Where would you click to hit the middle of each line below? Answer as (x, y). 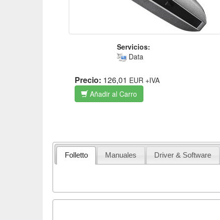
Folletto (76, 155)
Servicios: (133, 47)
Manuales (121, 155)
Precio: (88, 80)
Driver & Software (183, 155)
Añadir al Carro (112, 94)
